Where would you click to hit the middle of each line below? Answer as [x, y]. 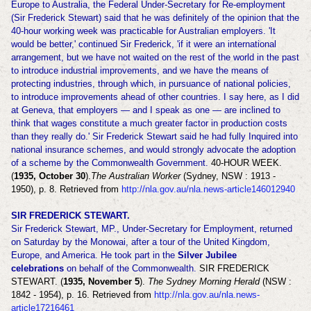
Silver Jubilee [207, 255]
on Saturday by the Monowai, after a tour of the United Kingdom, [140, 242]
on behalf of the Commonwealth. [133, 269]
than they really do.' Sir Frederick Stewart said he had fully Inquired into [154, 137]
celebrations [39, 269]
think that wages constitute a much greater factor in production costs [149, 124]
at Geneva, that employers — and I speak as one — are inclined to [145, 110]
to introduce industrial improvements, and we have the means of [140, 71]
